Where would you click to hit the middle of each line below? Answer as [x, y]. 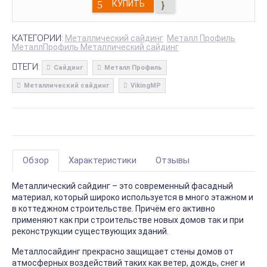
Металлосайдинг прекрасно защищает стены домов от [123, 252]
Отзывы [173, 161]
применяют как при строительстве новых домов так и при [128, 220]
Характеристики [103, 161]
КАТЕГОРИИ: [38, 38]
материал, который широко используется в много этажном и [133, 198]
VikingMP [146, 85]
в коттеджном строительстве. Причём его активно [114, 209]
